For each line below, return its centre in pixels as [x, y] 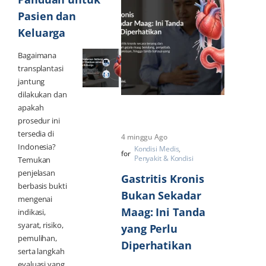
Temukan [34, 159]
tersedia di [36, 133]
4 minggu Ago [144, 137]
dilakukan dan [42, 94]
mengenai [35, 199]
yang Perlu [150, 228]
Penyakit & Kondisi [164, 158]
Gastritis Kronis [163, 178]
